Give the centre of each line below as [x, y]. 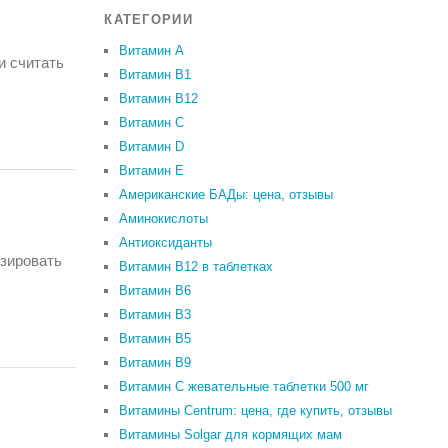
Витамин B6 [155, 290]
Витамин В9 [155, 362]
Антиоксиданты [166, 242]
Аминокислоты [164, 218]
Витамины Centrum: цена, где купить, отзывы [256, 410]
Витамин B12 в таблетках [196, 266]
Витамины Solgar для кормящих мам [231, 434]
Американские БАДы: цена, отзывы [226, 194]
